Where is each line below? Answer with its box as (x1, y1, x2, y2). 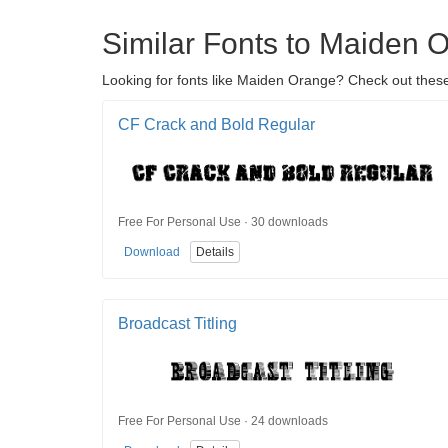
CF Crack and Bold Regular (118, 116, 315, 134)
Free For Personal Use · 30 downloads (118, 214, 328, 229)
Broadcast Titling (118, 315, 237, 333)
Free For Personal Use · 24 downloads (118, 413, 328, 428)
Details (196, 245, 234, 260)
